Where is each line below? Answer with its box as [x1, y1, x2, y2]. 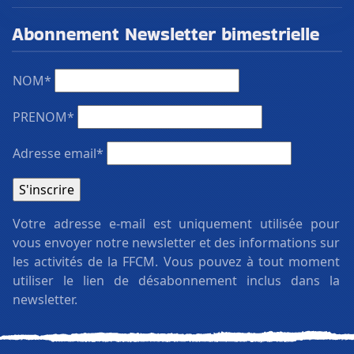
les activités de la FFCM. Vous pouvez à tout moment [13, 252, 340, 270]
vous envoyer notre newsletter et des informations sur [13, 233, 340, 251]
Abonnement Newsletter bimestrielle [12, 20, 319, 47]
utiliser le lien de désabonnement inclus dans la [13, 271, 340, 289]
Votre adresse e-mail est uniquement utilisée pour [13, 214, 340, 232]
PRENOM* [13, 107, 74, 126]
